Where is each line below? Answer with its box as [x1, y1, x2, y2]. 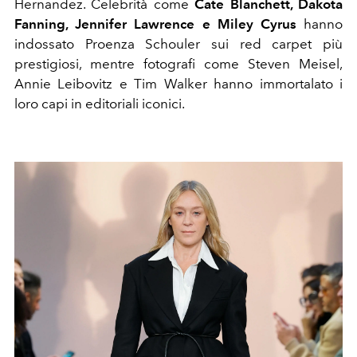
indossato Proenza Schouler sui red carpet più [14, 35, 343, 52]
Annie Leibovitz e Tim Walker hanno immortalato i [14, 75, 343, 92]
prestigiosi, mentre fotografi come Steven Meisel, [14, 55, 343, 72]
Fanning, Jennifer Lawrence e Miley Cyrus [14, 15, 296, 32]
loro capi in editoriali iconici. [14, 95, 185, 112]
